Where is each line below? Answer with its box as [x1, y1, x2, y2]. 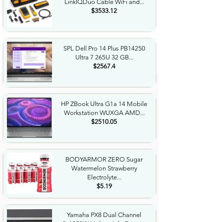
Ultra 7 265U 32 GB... [75, 54, 133, 61]
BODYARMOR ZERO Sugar [65, 156, 143, 163]
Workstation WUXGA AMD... [63, 109, 145, 116]
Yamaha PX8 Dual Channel [67, 211, 141, 219]
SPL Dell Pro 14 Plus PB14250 [63, 45, 145, 52]
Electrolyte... [87, 173, 121, 181]
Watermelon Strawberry [71, 165, 137, 172]
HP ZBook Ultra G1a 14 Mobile [61, 100, 147, 108]
